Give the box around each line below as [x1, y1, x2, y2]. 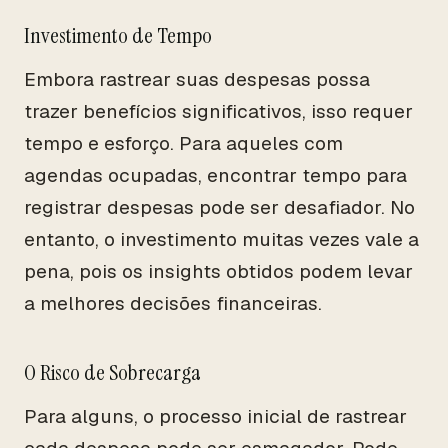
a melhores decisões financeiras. [24, 291, 322, 316]
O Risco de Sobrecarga [24, 358, 201, 387]
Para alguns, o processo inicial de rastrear [24, 404, 407, 429]
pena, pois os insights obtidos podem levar [24, 259, 413, 284]
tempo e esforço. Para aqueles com [24, 131, 343, 156]
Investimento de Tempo [24, 21, 212, 50]
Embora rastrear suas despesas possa [24, 67, 370, 92]
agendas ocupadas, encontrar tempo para [24, 163, 407, 188]
